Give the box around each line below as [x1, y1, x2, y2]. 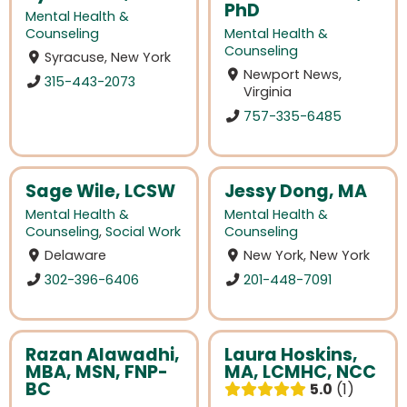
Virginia [243, 83, 293, 102]
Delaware [45, 246, 107, 265]
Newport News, [243, 65, 342, 84]
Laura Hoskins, [224, 342, 358, 367]
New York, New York [243, 246, 371, 265]
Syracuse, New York [45, 48, 172, 67]
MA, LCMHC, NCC [224, 359, 376, 384]
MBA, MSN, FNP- [25, 359, 168, 384]
